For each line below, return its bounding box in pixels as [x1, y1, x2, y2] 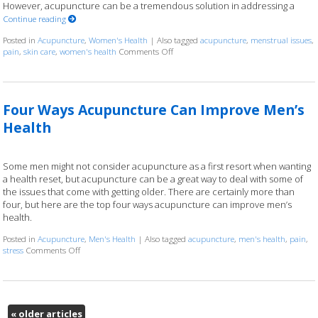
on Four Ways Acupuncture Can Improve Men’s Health [80, 243, 276, 256]
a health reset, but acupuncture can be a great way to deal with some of [3, 172, 304, 185]
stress [3, 243, 24, 256]
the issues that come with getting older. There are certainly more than [3, 185, 295, 198]
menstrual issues [251, 34, 312, 46]
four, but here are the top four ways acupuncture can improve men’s [3, 197, 292, 211]
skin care [23, 45, 56, 57]
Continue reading [3, 13, 69, 25]
